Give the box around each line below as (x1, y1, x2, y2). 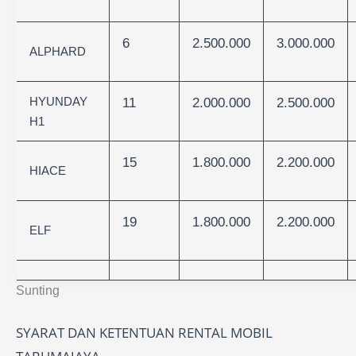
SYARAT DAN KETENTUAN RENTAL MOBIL (16, 323, 273, 342)
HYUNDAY (29, 95, 87, 108)
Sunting (16, 284, 60, 297)
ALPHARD (29, 44, 86, 58)
